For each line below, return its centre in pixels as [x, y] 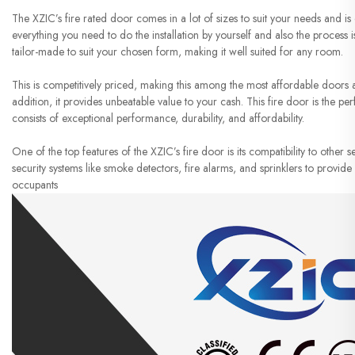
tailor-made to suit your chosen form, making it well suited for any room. [177, 52]
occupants [35, 185]
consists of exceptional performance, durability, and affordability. [158, 118]
